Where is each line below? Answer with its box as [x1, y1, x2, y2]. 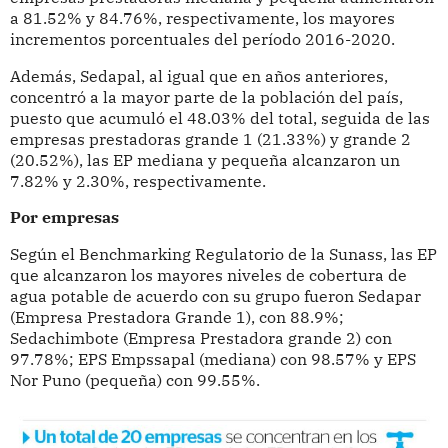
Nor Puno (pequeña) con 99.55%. [9, 370, 260, 391]
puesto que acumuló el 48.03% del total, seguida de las [9, 107, 430, 128]
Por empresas [9, 207, 119, 228]
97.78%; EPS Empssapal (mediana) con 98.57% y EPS [9, 349, 416, 370]
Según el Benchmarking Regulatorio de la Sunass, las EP [9, 244, 437, 265]
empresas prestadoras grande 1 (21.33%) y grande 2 [9, 128, 411, 149]
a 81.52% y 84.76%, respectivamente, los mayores [9, 8, 395, 29]
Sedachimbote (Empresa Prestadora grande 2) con [9, 328, 392, 349]
